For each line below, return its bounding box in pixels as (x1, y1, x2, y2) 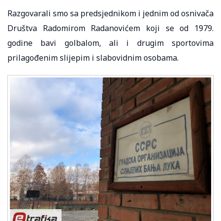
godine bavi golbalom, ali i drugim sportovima (7, 37, 214, 48)
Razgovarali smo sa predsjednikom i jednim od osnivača (7, 7, 214, 19)
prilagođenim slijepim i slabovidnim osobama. (7, 52, 179, 63)
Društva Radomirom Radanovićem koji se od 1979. (7, 22, 214, 34)
